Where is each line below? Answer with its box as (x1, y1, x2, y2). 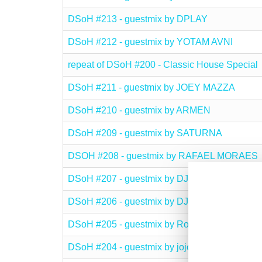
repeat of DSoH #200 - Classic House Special (68, 60, 258, 70)
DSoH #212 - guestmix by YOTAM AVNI (68, 37, 233, 47)
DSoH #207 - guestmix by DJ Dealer (68, 174, 219, 184)
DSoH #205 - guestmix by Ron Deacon (68, 219, 229, 229)
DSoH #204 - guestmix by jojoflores (68, 242, 215, 252)
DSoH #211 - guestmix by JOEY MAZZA (68, 82, 235, 92)
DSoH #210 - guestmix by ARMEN (68, 105, 211, 115)
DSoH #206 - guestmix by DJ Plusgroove (68, 196, 238, 206)
